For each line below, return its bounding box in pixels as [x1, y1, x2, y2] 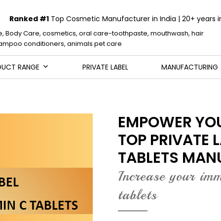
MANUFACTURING [161, 62, 219, 72]
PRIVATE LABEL [82, 62, 128, 72]
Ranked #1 [9, 14, 49, 24]
